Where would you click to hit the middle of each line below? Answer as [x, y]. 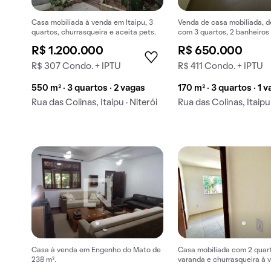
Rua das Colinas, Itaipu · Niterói [94, 103]
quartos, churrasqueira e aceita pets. [94, 33]
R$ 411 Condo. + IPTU [221, 67]
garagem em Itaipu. [211, 43]
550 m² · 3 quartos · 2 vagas [88, 89]
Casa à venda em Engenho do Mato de [96, 250]
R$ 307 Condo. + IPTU [76, 67]
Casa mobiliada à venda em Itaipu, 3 [92, 23]
